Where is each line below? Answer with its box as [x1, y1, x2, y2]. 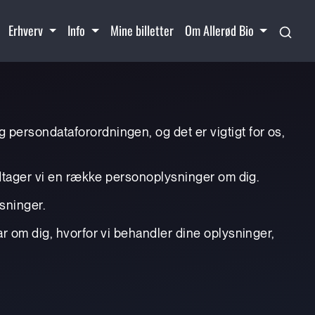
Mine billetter [110, 21, 174, 40]
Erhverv [8, 21, 46, 40]
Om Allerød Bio [184, 21, 257, 40]
